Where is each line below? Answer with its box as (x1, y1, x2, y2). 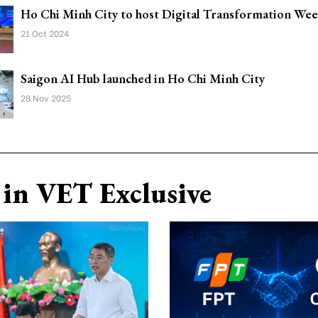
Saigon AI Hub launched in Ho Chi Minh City (21, 70, 265, 87)
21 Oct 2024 (21, 26, 69, 39)
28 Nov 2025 (21, 92, 71, 104)
